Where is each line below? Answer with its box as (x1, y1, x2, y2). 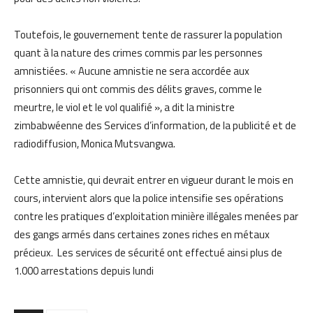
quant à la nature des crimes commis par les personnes (14, 44, 263, 61)
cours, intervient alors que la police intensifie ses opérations (14, 189, 284, 206)
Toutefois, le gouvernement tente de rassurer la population (14, 26, 282, 43)
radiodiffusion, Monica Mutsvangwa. (14, 135, 175, 152)
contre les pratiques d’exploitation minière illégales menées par (14, 208, 298, 224)
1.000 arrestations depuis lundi (14, 262, 154, 279)
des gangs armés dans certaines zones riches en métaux (14, 226, 270, 242)
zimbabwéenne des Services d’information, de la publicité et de (14, 117, 296, 133)
